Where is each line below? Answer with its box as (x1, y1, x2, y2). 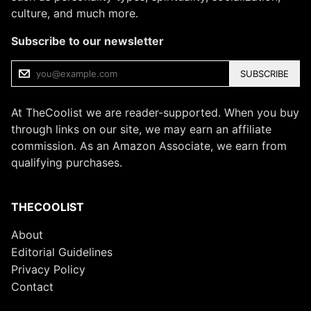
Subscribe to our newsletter (11, 34, 164, 49)
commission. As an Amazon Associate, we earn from (11, 139, 287, 153)
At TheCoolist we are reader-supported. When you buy (11, 106, 299, 120)
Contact (11, 280, 53, 294)
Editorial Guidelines (11, 245, 112, 260)
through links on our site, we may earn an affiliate (11, 122, 271, 137)
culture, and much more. (11, 6, 138, 21)
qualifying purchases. (11, 155, 122, 170)
